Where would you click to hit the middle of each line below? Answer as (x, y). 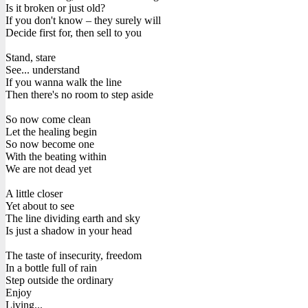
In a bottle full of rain (51, 267)
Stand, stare (31, 57)
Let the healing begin (51, 131)
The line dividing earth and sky (73, 218)
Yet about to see (40, 206)
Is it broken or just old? (55, 8)
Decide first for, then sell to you (74, 32)
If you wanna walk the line (64, 82)
